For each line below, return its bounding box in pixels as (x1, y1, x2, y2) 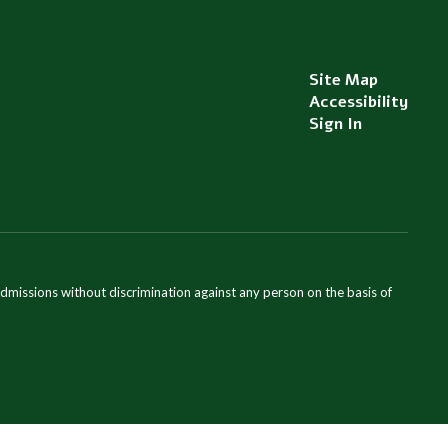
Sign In (308, 113, 362, 135)
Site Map (308, 69, 378, 91)
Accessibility (308, 91, 408, 113)
